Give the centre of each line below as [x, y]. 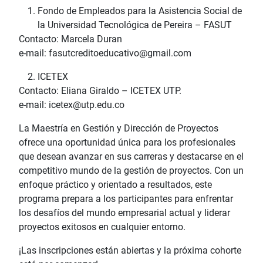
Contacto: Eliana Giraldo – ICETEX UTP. [100, 90]
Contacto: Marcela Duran [70, 39]
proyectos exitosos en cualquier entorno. [102, 227]
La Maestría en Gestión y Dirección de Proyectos [119, 128]
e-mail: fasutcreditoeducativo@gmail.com [105, 53]
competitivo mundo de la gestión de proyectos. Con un [131, 170]
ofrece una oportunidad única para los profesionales [127, 142]
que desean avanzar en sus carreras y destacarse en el [131, 156]
